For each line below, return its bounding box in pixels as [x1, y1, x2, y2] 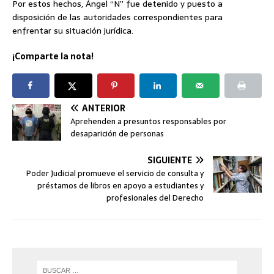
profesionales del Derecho [106, 191, 204, 205]
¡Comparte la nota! [12, 50, 94, 64]
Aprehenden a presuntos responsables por [70, 115, 226, 128]
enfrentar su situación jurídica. [12, 24, 133, 38]
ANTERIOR [82, 102, 125, 116]
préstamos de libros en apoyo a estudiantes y [37, 179, 204, 193]
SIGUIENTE [147, 154, 192, 168]
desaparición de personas [70, 127, 164, 141]
